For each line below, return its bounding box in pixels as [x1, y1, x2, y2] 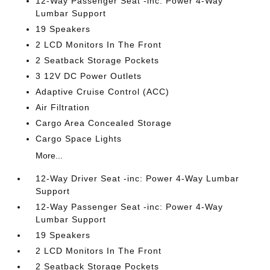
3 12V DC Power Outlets [36, 71, 142, 81]
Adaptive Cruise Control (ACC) [36, 87, 170, 96]
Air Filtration [36, 102, 90, 112]
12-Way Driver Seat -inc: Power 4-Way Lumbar [36, 174, 240, 183]
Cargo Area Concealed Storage [36, 118, 172, 128]
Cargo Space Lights [36, 134, 122, 143]
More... [36, 151, 63, 160]
